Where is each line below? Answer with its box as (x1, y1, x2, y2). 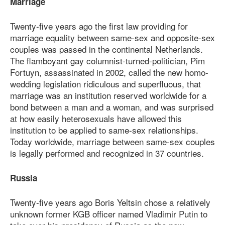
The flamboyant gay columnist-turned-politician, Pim (10, 54, 205, 67)
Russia (10, 171, 37, 184)
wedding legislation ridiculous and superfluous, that (10, 77, 201, 90)
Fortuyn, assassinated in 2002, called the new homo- (10, 66, 208, 79)
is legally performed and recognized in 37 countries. (10, 147, 204, 160)
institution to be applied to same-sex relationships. (10, 124, 198, 137)
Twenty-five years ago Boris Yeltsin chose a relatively (10, 196, 210, 209)
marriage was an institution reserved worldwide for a (10, 89, 206, 102)
